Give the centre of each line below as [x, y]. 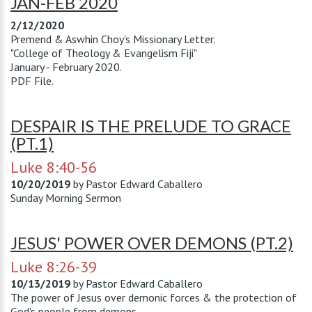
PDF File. [32, 81]
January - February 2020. [66, 67]
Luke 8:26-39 [54, 267]
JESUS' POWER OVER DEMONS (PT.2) [152, 243]
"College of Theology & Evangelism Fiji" [104, 53]
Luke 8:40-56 [54, 167]
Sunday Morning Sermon [66, 198]
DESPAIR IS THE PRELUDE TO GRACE [151, 126]
